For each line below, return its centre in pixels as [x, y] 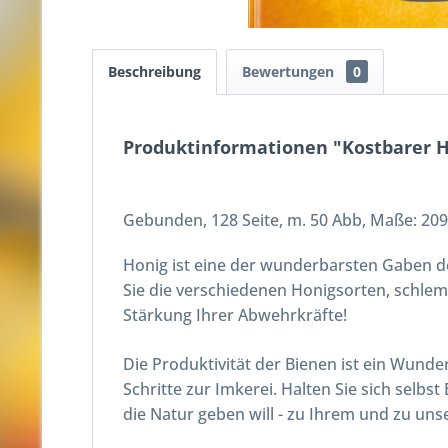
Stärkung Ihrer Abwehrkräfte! [235, 315]
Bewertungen [290, 71]
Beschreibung [154, 71]
